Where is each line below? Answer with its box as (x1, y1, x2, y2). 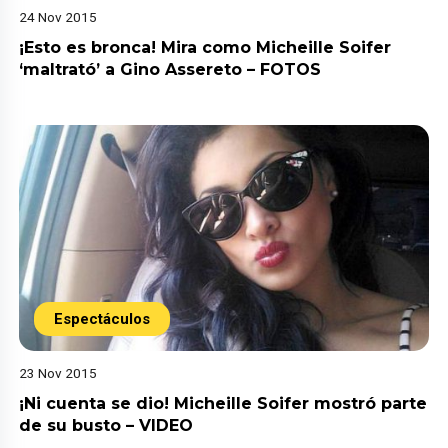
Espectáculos (54, 309, 151, 328)
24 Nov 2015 (19, 8, 98, 25)
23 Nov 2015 (19, 364, 98, 381)
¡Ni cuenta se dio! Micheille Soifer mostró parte (19, 393, 428, 413)
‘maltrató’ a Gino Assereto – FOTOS (19, 59, 322, 79)
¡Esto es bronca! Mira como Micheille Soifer (19, 37, 392, 57)
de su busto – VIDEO (19, 415, 194, 435)
